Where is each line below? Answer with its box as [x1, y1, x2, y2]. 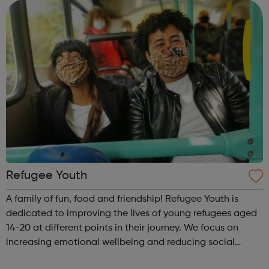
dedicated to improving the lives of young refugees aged [6, 209, 257, 219]
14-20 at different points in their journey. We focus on [6, 223, 184, 234]
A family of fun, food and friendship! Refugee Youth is [6, 195, 165, 205]
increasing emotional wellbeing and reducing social [6, 238, 235, 248]
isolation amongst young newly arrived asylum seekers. [6, 252, 247, 262]
